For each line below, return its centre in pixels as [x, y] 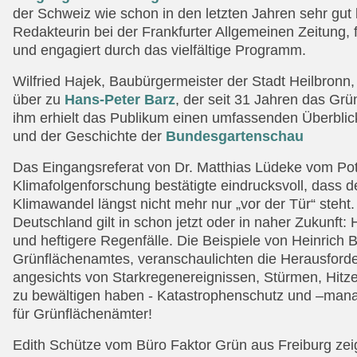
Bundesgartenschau [235, 136]
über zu [39, 99]
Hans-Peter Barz [120, 99]
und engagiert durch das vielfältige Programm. [159, 50]
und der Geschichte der [89, 136]
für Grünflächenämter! [82, 314]
